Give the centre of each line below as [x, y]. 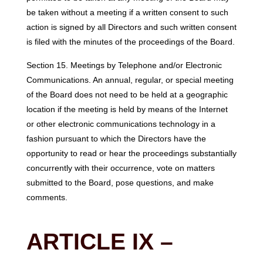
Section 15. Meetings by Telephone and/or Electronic [124, 65]
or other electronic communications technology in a [121, 124]
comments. [47, 197]
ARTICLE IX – [100, 242]
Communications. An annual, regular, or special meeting [130, 80]
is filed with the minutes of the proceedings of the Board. [130, 42]
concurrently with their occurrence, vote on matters [120, 168]
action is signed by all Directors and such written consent [131, 27]
